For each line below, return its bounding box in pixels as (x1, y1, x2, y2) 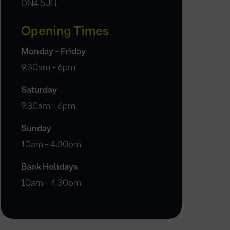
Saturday (21, 84, 57, 96)
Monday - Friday (21, 46, 86, 57)
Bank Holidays (21, 161, 78, 173)
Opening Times (21, 23, 109, 40)
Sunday (21, 123, 51, 135)
